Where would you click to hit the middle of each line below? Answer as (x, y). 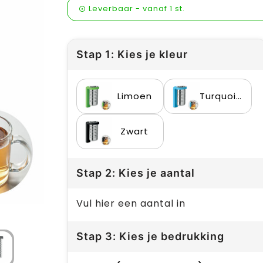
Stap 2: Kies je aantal (135, 173)
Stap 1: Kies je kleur (132, 54)
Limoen (134, 96)
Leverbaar (111, 9)
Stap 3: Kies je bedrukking (150, 236)
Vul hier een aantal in (131, 203)
